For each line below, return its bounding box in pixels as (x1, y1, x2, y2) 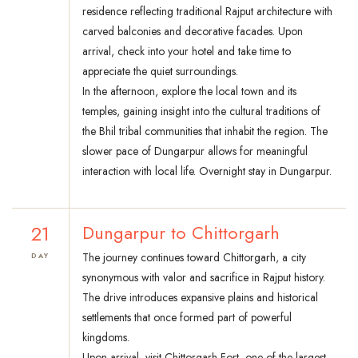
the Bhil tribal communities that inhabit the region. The (82, 123, 328, 140)
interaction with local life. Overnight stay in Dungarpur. (82, 163, 332, 180)
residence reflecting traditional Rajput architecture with (82, 3, 332, 20)
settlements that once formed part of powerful (82, 309, 292, 326)
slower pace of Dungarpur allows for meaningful (82, 143, 308, 160)
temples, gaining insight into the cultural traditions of (82, 103, 320, 120)
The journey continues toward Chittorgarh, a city (82, 249, 306, 266)
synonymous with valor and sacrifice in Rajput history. (82, 269, 325, 286)
